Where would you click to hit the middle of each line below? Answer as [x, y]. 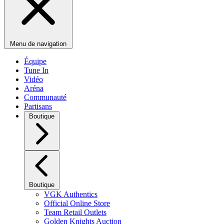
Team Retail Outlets [75, 212]
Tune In [36, 70]
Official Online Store [77, 203]
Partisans [38, 106]
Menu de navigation [38, 44]
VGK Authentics [71, 194]
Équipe [35, 61]
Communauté [45, 97]
